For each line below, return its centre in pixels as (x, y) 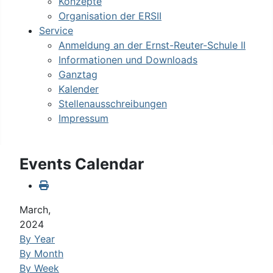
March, (35, 210)
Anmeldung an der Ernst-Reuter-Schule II (152, 45)
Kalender (79, 89)
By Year (37, 239)
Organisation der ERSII (110, 16)
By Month (41, 254)
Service (56, 31)
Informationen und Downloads (128, 60)
